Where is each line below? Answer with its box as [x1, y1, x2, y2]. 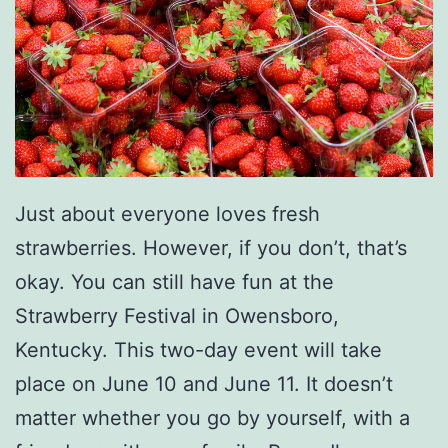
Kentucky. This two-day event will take [15, 338, 382, 363]
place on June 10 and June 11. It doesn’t [15, 372, 393, 397]
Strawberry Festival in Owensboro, [15, 304, 339, 329]
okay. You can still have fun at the [15, 270, 334, 295]
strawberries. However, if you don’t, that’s [15, 236, 407, 261]
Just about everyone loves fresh [15, 202, 320, 227]
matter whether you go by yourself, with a [15, 406, 410, 431]
